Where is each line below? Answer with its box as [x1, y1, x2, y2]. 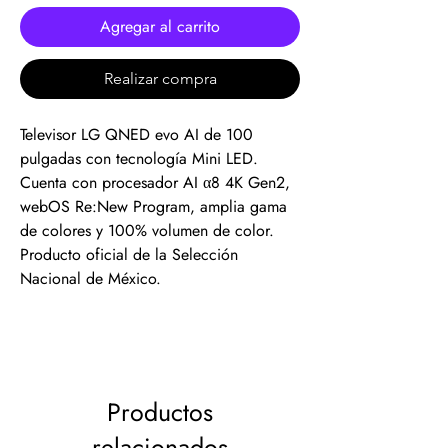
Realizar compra [103, 69, 217, 88]
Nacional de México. [20, 267, 161, 290]
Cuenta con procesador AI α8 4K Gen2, [20, 171, 290, 194]
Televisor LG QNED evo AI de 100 [20, 123, 253, 146]
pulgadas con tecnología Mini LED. [20, 147, 258, 170]
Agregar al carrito [100, 15, 220, 38]
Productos [107, 394, 213, 430]
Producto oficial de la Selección [20, 243, 238, 266]
